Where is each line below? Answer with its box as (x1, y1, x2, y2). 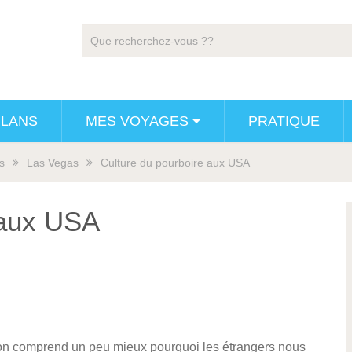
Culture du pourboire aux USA (101, 156, 250, 169)
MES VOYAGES (86, 113, 189, 129)
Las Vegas (27, 156, 79, 169)
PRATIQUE (248, 113, 320, 129)
